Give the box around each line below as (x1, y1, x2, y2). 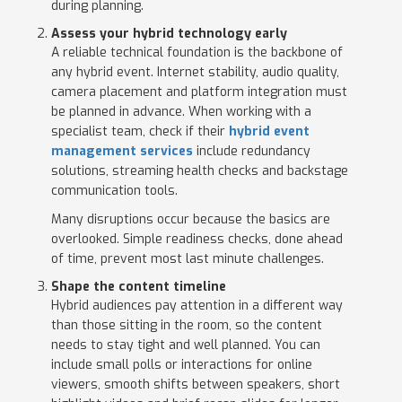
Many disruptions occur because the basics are (50, 211, 330, 229)
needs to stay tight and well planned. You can (50, 336, 320, 354)
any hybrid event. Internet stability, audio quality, (50, 64, 339, 82)
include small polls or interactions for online (50, 356, 312, 374)
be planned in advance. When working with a (50, 103, 311, 121)
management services (50, 143, 193, 161)
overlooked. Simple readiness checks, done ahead (50, 231, 343, 249)
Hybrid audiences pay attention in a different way (50, 297, 343, 315)
